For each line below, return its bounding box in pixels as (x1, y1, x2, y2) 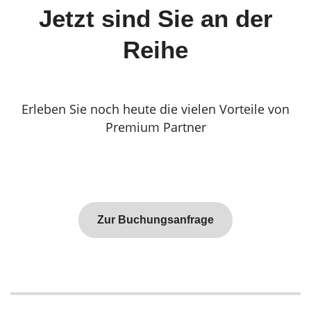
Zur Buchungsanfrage (97, 213, 214, 226)
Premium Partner (105, 119, 206, 136)
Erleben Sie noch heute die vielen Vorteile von (22, 101, 289, 118)
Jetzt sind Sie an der (38, 5, 273, 33)
